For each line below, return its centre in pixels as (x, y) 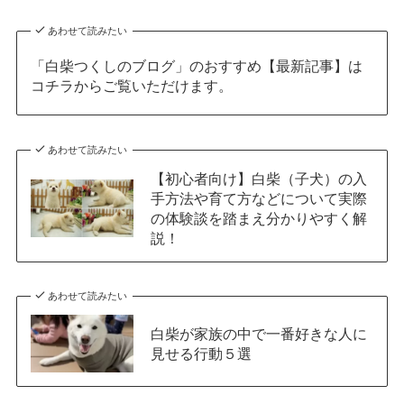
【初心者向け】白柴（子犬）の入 (258, 178)
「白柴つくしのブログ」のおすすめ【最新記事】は (196, 65)
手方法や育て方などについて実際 (258, 198)
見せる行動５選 (201, 354)
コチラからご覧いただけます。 (131, 85)
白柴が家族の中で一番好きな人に (258, 334)
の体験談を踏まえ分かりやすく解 (258, 218)
